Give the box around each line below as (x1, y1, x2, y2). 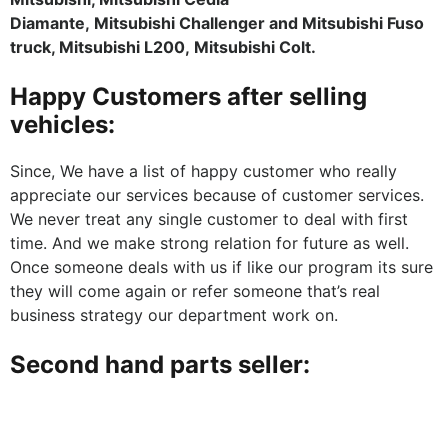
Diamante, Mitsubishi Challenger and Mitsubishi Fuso (10, 12, 424, 33)
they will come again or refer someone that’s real (10, 280, 380, 301)
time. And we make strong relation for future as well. (10, 232, 409, 253)
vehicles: (10, 109, 115, 139)
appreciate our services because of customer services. (10, 184, 424, 205)
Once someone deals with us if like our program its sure (10, 256, 433, 277)
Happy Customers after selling (10, 81, 367, 111)
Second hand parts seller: (10, 349, 310, 379)
